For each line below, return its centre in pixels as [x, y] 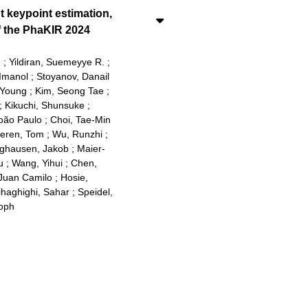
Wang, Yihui [37, 163]
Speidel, [95, 191]
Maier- [91, 148]
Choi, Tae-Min [80, 119]
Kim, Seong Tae [69, 90]
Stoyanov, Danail [73, 76]
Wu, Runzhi [77, 134]
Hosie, [74, 177]
